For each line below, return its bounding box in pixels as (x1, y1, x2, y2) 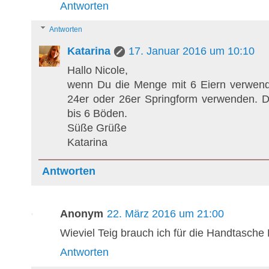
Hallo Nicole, (67, 64, 128, 77)
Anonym (60, 208, 103, 220)
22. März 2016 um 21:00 (107, 208, 224, 220)
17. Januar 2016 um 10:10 (128, 45, 255, 58)
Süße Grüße (67, 122, 127, 134)
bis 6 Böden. (67, 107, 127, 120)
